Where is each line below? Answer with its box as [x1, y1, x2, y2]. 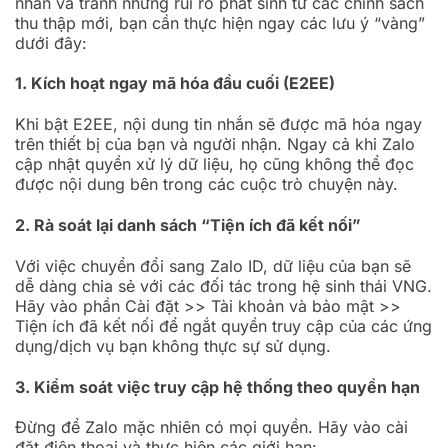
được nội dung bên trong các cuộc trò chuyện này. [15, 174, 398, 195]
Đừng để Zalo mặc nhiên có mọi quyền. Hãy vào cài [15, 417, 408, 438]
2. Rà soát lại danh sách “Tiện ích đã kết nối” [15, 214, 361, 235]
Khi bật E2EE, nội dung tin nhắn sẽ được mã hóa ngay [15, 114, 422, 135]
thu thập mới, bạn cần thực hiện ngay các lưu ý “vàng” [15, 12, 425, 33]
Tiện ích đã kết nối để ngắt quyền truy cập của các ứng [15, 315, 432, 336]
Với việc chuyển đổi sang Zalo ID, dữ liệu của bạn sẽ [15, 255, 411, 276]
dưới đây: [15, 32, 87, 53]
